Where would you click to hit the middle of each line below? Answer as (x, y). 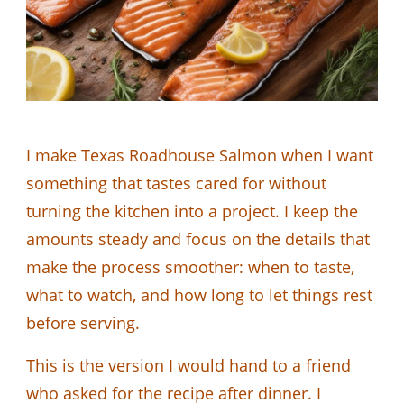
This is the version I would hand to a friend (188, 365)
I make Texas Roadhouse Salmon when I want (200, 155)
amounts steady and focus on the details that (198, 239)
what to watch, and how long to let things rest (199, 294)
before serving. (83, 322)
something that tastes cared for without (176, 183)
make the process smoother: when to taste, (190, 266)
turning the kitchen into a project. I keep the (192, 211)
